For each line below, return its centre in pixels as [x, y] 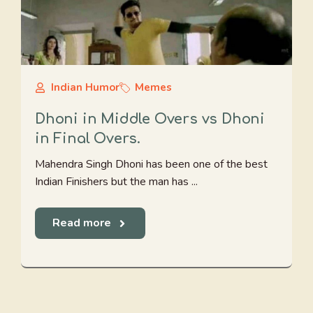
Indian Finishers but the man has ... [116, 182]
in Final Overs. [88, 139]
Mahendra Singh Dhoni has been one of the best [151, 164]
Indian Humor [85, 87]
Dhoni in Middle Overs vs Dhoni [150, 119]
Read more [82, 223]
